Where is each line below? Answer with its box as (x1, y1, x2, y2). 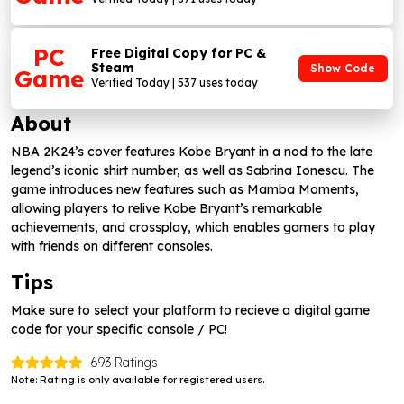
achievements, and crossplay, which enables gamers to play (11, 219, 375, 235)
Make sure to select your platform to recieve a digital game (11, 302, 370, 318)
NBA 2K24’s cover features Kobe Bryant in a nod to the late (11, 143, 372, 160)
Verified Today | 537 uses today (91, 76, 259, 89)
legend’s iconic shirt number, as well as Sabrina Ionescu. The (11, 162, 374, 179)
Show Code (310, 61, 375, 75)
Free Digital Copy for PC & (91, 45, 267, 61)
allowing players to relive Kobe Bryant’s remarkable (11, 200, 322, 216)
